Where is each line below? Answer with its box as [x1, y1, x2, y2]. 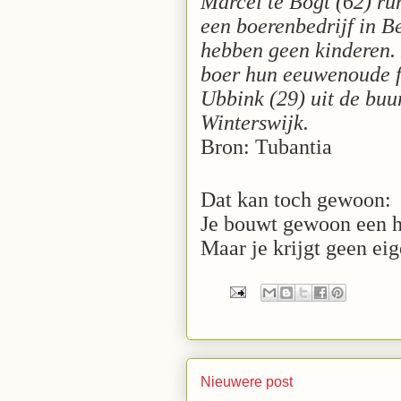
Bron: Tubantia [200, 135, 332, 158]
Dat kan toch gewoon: [200, 187, 391, 211]
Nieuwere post [200, 373, 293, 389]
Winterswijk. [200, 111, 309, 134]
